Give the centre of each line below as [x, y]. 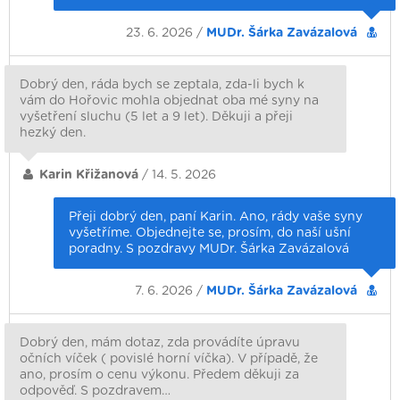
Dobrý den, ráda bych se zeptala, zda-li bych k [162, 84]
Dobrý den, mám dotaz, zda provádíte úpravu [160, 342]
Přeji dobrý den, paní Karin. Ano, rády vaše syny [215, 217]
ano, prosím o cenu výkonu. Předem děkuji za [159, 375]
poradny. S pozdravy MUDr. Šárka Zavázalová [210, 249]
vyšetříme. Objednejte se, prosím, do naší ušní [209, 233]
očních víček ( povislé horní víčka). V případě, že [169, 358]
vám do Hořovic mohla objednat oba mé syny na [169, 100]
